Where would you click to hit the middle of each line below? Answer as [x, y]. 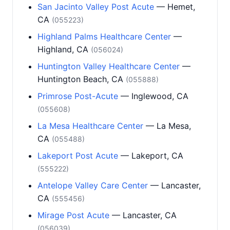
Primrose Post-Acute [78, 96]
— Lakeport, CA [151, 156]
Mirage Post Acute [73, 215]
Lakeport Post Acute [78, 156]
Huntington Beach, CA [82, 79]
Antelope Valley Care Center [93, 185]
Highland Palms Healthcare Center [104, 36]
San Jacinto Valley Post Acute [96, 7]
